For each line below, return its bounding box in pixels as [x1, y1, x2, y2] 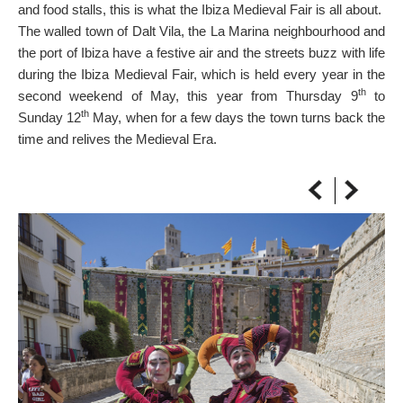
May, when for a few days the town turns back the [89, 110, 386, 125]
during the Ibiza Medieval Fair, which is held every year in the [18, 67, 385, 82]
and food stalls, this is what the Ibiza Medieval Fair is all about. [18, 2, 385, 17]
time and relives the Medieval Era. [18, 131, 217, 147]
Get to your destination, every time [18, 31, 184, 44]
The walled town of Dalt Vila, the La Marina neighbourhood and [18, 23, 385, 39]
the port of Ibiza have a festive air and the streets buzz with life [18, 45, 385, 60]
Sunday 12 [18, 110, 82, 125]
